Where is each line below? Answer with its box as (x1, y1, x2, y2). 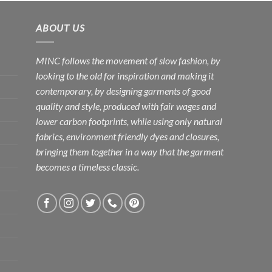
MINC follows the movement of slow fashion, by (36, 55, 220, 67)
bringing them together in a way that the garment (36, 146, 223, 158)
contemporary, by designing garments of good (36, 85, 211, 97)
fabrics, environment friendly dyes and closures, (36, 131, 219, 143)
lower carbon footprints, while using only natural (36, 115, 222, 127)
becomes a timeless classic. (36, 161, 139, 173)
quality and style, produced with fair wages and (36, 100, 216, 112)
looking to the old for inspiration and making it (36, 70, 214, 82)
